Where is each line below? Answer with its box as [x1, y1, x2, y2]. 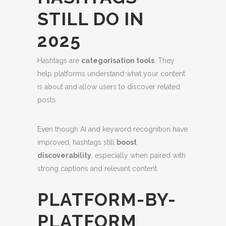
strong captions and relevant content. [37, 164, 158, 173]
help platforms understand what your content [37, 70, 185, 78]
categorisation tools [81, 56, 154, 65]
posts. [37, 96, 57, 104]
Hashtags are [37, 56, 81, 65]
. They [154, 56, 175, 65]
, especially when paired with [91, 151, 186, 159]
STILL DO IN [37, 9, 144, 29]
